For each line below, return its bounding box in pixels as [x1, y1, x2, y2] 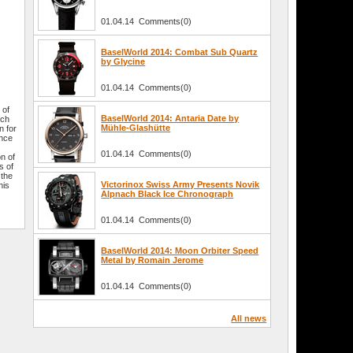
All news [231, 314, 267, 324]
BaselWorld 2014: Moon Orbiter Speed [101, 246, 259, 256]
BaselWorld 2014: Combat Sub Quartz [101, 47, 258, 58]
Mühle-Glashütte [101, 123, 171, 133]
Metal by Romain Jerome [101, 255, 204, 266]
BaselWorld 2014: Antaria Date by [101, 113, 240, 124]
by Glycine [101, 57, 146, 67]
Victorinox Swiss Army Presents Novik [101, 180, 260, 190]
